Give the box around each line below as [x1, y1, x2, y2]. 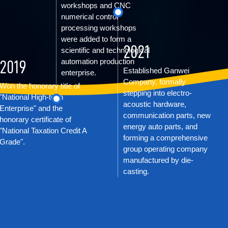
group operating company [123, 145, 208, 153]
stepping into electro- [123, 89, 192, 97]
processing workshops [61, 23, 137, 32]
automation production [61, 57, 135, 66]
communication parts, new [123, 111, 211, 120]
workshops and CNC [61, 1, 131, 10]
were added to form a [61, 35, 132, 43]
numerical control [61, 12, 119, 21]
